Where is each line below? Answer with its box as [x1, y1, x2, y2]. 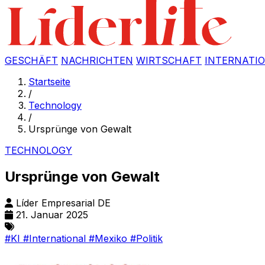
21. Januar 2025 [16, 208, 88, 221]
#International [23, 232, 89, 244]
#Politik [130, 232, 163, 244]
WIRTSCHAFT [136, 54, 202, 66]
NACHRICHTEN [61, 54, 133, 66]
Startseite [28, 76, 70, 88]
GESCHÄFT [5, 54, 58, 66]
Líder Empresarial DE [16, 196, 111, 209]
